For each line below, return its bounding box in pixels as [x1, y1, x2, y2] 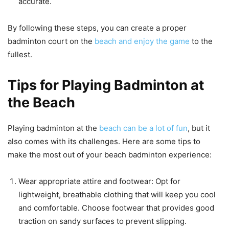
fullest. [8, 50, 32, 60]
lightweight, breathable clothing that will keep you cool [18, 190, 216, 200]
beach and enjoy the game [95, 36, 190, 47]
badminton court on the [8, 36, 95, 47]
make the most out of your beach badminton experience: [8, 150, 212, 160]
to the [190, 36, 213, 47]
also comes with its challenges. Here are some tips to [8, 136, 200, 147]
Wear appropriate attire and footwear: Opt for [18, 176, 180, 187]
